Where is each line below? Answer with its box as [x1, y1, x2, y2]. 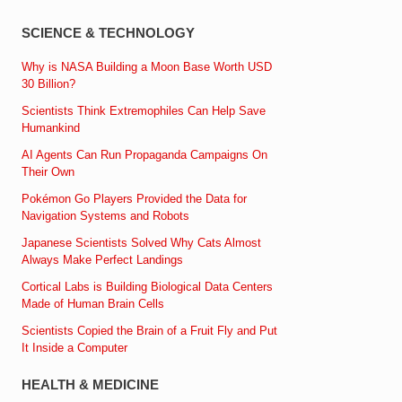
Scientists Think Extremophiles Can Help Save [22, 103, 267, 118]
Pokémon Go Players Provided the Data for [22, 191, 248, 205]
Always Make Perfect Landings [22, 252, 184, 267]
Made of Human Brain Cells [22, 296, 165, 310]
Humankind [22, 120, 81, 135]
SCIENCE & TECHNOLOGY [22, 24, 196, 40]
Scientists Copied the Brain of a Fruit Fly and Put [22, 323, 278, 337]
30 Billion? [22, 76, 76, 91]
